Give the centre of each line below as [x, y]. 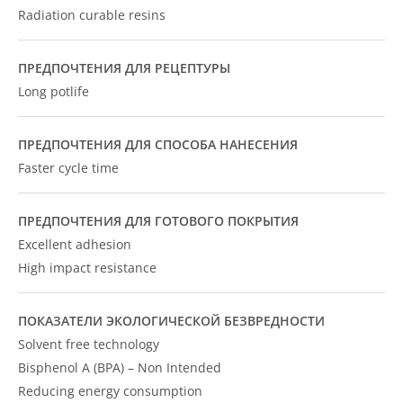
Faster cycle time [68, 168]
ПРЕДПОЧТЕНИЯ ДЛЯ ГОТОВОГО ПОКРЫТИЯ [158, 221]
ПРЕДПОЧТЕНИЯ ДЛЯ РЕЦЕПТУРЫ [124, 68]
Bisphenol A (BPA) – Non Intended [120, 367]
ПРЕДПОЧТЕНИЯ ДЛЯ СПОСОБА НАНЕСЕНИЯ [158, 144]
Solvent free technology [89, 344]
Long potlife [54, 91]
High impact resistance [87, 268]
